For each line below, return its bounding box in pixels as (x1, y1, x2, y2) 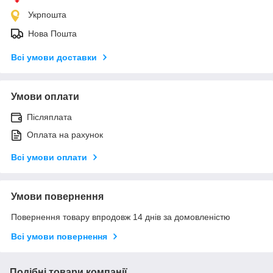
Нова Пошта (28, 28, 77, 38)
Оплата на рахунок (27, 129, 103, 140)
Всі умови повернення (11, 231, 107, 241)
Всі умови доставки (11, 52, 97, 62)
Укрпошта (28, 9, 66, 19)
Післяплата (27, 112, 72, 122)
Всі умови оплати (11, 152, 87, 162)
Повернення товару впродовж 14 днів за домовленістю (11, 211, 230, 222)
